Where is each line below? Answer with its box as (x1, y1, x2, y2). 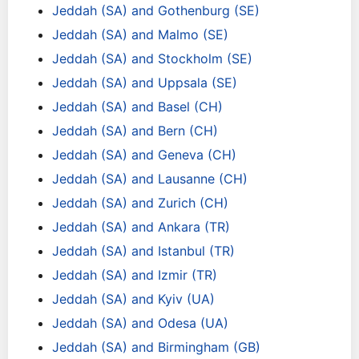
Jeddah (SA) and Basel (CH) (52, 99, 223, 115)
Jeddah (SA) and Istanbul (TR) (52, 243, 235, 259)
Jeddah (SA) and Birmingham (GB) (52, 339, 260, 355)
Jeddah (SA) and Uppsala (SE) (52, 75, 237, 91)
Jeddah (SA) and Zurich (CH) (52, 195, 228, 211)
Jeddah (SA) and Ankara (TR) (52, 219, 230, 235)
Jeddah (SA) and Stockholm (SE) (52, 50, 252, 67)
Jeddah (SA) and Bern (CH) (52, 123, 218, 139)
